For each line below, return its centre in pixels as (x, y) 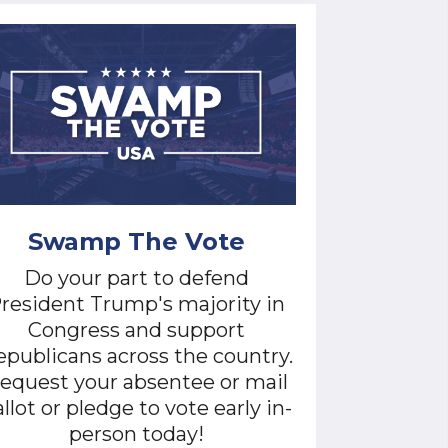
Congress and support (136, 330)
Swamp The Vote (136, 242)
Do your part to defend (136, 278)
